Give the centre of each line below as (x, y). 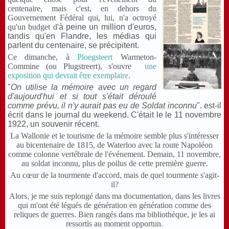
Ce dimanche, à (43, 57)
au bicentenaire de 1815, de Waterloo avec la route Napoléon (114, 145)
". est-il (209, 106)
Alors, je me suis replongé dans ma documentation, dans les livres (114, 196)
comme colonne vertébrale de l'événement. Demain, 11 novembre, (114, 154)
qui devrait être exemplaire (85, 76)
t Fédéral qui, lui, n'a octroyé (105, 18)
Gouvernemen (31, 18)
